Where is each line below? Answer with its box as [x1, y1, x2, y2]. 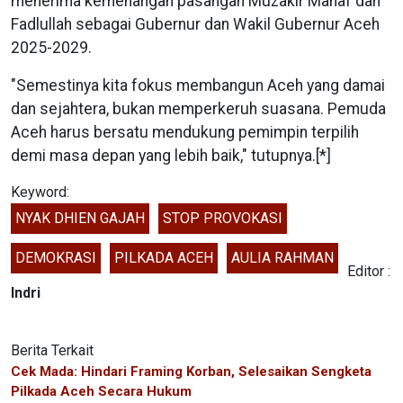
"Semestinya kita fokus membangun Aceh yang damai [11, 76, 385, 94]
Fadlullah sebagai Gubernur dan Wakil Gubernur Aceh [11, 14, 380, 33]
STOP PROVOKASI [163, 209, 282, 227]
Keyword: [11, 183, 69, 201]
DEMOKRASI [15, 248, 96, 266]
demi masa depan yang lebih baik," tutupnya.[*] [11, 146, 331, 165]
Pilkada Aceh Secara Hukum [11, 382, 192, 399]
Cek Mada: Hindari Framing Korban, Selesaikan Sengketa [11, 363, 372, 380]
